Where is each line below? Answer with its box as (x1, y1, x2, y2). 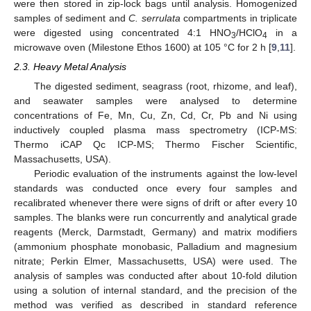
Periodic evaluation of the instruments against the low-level (33, 168, 297, 180)
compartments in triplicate (180, 12, 297, 24)
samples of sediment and (14, 12, 128, 24)
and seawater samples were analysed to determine (14, 95, 297, 107)
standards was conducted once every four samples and (14, 183, 297, 194)
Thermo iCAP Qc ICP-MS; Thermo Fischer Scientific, (14, 139, 297, 151)
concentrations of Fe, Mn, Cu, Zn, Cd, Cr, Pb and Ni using (14, 110, 297, 121)
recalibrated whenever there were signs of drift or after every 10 (14, 197, 297, 209)
